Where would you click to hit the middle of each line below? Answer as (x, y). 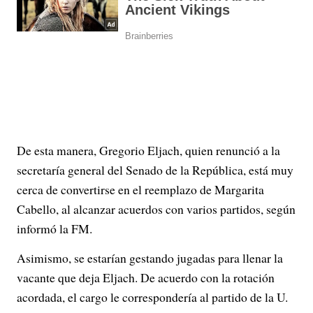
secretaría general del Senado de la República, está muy (155, 170)
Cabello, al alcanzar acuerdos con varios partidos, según (156, 209)
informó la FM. (54, 228)
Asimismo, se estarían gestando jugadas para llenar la (150, 258)
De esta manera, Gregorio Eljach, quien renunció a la (148, 150)
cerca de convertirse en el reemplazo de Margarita (140, 189)
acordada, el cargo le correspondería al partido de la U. (152, 297)
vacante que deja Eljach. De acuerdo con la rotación (146, 277)
